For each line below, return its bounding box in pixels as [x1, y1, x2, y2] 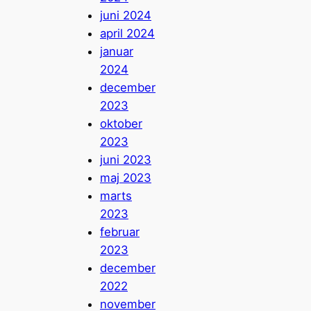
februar [100, 224, 140, 239]
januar [100, 44, 133, 58]
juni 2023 [100, 152, 151, 167]
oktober [100, 116, 142, 131]
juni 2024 [100, 8, 151, 22]
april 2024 [100, 26, 155, 40]
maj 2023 [100, 170, 151, 185]
